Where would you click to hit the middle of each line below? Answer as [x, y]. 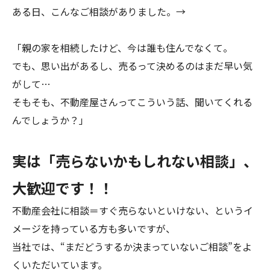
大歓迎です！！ [63, 188]
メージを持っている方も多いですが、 [94, 228]
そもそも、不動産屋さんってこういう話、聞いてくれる [132, 102]
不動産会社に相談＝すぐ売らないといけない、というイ [133, 210]
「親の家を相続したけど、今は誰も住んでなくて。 [122, 48]
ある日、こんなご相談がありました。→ [99, 11]
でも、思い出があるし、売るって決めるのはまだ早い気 [132, 66]
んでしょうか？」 [50, 120]
